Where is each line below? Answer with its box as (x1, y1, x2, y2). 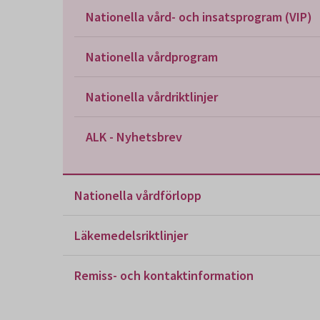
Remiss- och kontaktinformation (74, 267, 254, 284)
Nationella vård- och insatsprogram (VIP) (86, 9, 312, 25)
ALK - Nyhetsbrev (86, 129, 182, 145)
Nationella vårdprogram (86, 49, 218, 65)
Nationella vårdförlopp (74, 187, 201, 204)
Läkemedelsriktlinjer (74, 227, 188, 244)
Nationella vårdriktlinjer (86, 89, 218, 105)
